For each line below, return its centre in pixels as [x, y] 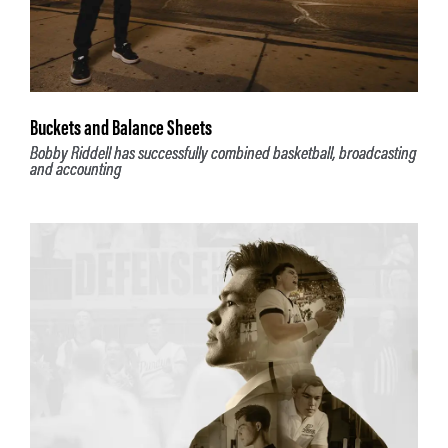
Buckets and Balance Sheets [121, 128]
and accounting [76, 169]
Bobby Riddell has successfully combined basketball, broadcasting [223, 153]
